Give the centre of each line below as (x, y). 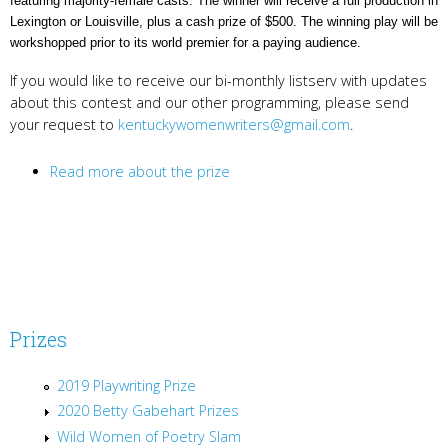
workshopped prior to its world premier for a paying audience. (185, 42)
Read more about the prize (140, 171)
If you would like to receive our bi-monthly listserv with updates (218, 80)
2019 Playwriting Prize (127, 385)
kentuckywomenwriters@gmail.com (234, 124)
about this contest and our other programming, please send (209, 102)
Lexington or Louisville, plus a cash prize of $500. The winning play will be (224, 21)
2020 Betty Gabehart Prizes (148, 411)
